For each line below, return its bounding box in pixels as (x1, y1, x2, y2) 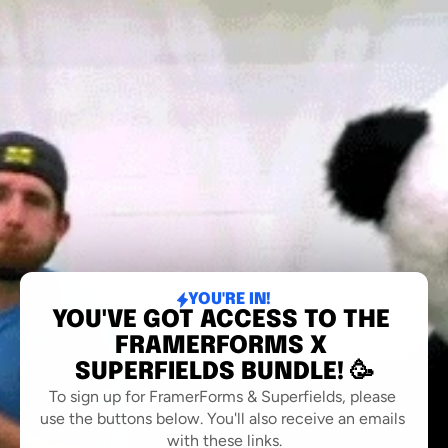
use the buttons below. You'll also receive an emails (40, 409, 405, 428)
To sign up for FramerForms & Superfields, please (48, 387, 396, 406)
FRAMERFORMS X (115, 334, 327, 359)
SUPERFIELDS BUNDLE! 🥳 (74, 360, 374, 385)
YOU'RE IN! (188, 291, 271, 308)
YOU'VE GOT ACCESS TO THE (52, 308, 390, 333)
